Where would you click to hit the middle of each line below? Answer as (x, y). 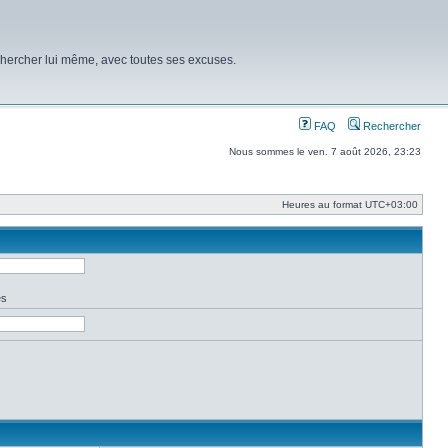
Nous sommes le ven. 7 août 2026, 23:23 (325, 151)
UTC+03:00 (391, 204)
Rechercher (390, 126)
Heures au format (323, 204)
